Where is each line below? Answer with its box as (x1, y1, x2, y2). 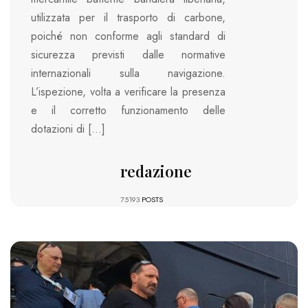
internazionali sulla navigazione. (31, 65, 225, 81)
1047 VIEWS (75, 259, 116, 271)
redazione (120, 160, 192, 181)
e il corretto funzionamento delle (31, 102, 225, 118)
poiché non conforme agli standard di (31, 27, 225, 44)
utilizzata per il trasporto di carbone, (31, 9, 225, 25)
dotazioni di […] (31, 120, 105, 137)
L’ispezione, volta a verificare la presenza (31, 83, 225, 100)
